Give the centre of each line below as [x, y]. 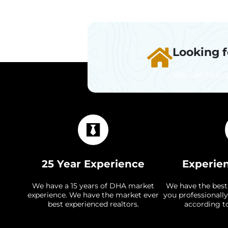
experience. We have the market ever [93, 195]
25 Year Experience [93, 164]
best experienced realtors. [93, 204]
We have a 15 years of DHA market [93, 186]
